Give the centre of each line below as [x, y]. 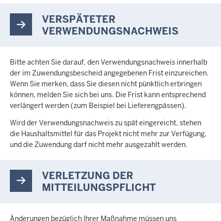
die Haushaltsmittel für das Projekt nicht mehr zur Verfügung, [108, 133]
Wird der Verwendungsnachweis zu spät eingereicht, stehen [106, 123]
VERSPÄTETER [79, 19]
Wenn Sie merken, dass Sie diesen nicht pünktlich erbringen [106, 84]
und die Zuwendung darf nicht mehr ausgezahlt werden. [99, 144]
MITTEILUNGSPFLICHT [99, 187]
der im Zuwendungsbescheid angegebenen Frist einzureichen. [109, 73]
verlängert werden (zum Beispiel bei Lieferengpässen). [98, 106]
